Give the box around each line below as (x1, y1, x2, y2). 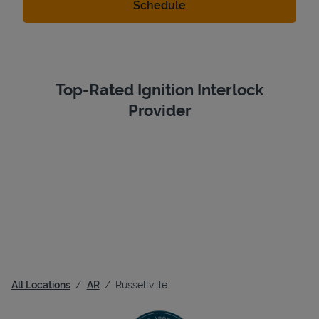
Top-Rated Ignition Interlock (56, 80, 263, 99)
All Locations (11, 278, 70, 291)
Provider (127, 100, 192, 120)
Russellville (115, 278, 168, 291)
